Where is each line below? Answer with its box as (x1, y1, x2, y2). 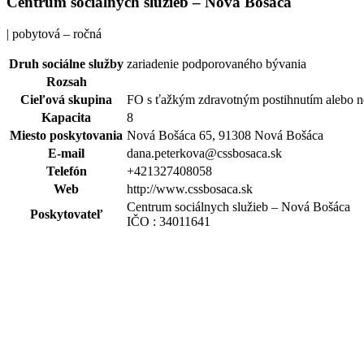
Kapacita (41, 110, 91, 125)
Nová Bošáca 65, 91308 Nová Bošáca (127, 128, 323, 143)
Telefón (45, 164, 87, 179)
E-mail (48, 146, 84, 161)
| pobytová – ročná (6, 27, 102, 41)
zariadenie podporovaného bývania (127, 57, 306, 71)
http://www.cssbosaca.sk (127, 182, 253, 197)
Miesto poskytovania (10, 128, 123, 143)
